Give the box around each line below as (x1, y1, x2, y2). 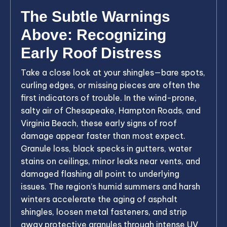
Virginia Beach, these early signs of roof (21, 118, 177, 128)
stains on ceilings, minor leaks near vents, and (21, 156, 200, 166)
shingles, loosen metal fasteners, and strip (21, 206, 187, 217)
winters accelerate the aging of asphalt (21, 194, 177, 204)
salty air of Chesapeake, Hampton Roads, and (21, 105, 201, 116)
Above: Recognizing (21, 26, 166, 43)
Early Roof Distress (21, 44, 162, 61)
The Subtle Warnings (21, 8, 170, 25)
